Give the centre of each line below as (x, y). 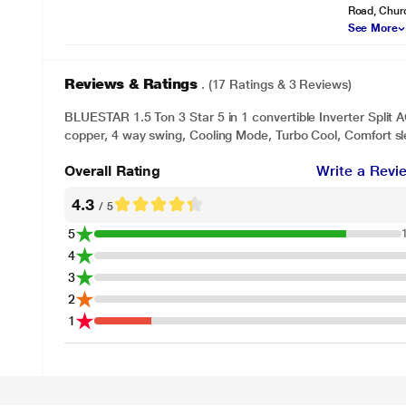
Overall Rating (113, 170)
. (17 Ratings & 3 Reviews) (276, 84)
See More (373, 28)
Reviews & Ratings (133, 84)
